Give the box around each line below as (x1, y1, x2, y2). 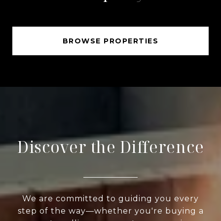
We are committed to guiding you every (22, 193, 199, 203)
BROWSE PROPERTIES (62, 36, 159, 45)
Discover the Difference (17, 136, 204, 157)
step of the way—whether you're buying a (17, 206, 204, 216)
